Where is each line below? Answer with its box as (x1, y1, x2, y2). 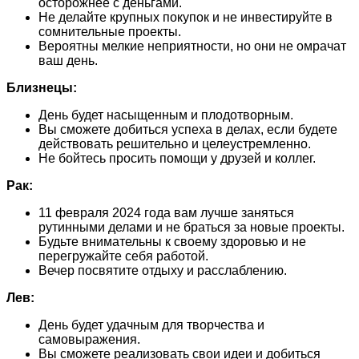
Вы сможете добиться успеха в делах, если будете (38, 122, 337, 136)
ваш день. (38, 53, 98, 67)
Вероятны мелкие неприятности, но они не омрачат (38, 38, 346, 53)
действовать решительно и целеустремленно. (38, 136, 311, 151)
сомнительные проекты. (38, 24, 181, 38)
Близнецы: (6, 80, 77, 95)
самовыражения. (38, 332, 140, 346)
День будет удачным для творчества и (38, 317, 264, 332)
